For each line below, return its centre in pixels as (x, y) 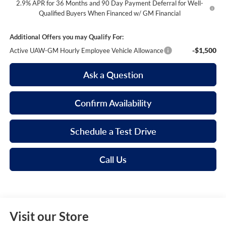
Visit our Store (49, 216)
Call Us (113, 160)
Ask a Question (113, 75)
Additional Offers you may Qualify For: (66, 37)
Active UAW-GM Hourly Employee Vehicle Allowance (86, 51)
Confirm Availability (113, 103)
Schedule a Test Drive (113, 131)
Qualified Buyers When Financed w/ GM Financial (109, 13)
